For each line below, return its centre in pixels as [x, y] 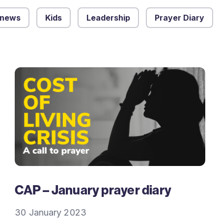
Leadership [108, 18]
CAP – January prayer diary [93, 190]
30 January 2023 [51, 213]
